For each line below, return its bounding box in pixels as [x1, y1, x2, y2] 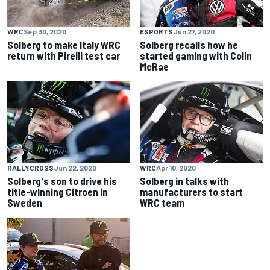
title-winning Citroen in [7, 186, 108, 198]
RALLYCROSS [7, 163, 54, 172]
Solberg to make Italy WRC [7, 39, 121, 51]
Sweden [7, 196, 42, 209]
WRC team [140, 196, 184, 209]
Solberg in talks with [140, 175, 229, 187]
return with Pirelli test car [7, 49, 120, 62]
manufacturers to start [140, 186, 243, 198]
